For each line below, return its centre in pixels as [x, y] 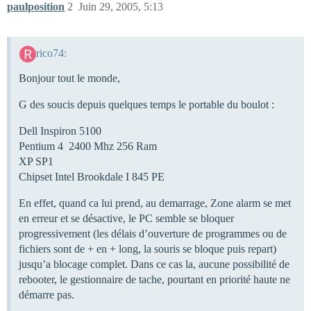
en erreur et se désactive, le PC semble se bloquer [126, 218]
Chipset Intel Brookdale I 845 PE [92, 176]
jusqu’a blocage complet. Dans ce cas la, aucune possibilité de [154, 264]
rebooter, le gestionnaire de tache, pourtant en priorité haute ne [154, 279]
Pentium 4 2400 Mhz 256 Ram [88, 146]
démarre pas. [47, 294]
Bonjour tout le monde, [69, 78]
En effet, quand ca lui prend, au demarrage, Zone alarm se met [155, 203]
